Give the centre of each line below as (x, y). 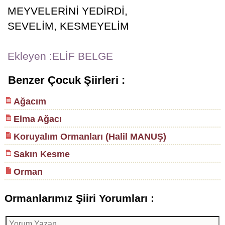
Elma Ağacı (37, 119)
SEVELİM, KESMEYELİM (68, 26)
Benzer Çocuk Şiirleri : (66, 80)
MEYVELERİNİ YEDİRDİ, (67, 11)
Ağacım (30, 101)
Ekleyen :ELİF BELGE (60, 56)
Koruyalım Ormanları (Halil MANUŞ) (90, 137)
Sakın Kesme (41, 154)
